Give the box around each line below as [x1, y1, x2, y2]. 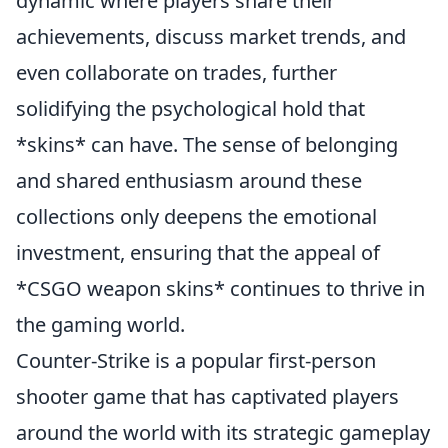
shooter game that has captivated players [16, 382, 399, 410]
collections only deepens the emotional [16, 202, 377, 230]
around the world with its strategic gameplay [16, 418, 430, 446]
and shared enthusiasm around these [16, 166, 362, 194]
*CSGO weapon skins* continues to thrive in [16, 274, 425, 302]
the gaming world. [16, 310, 185, 338]
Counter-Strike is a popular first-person [16, 346, 376, 374]
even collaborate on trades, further [16, 58, 337, 86]
